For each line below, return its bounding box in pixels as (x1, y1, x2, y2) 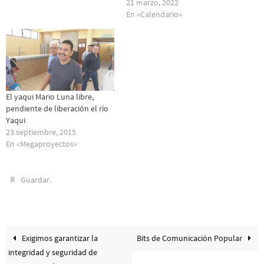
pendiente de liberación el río (6, 103, 108, 114)
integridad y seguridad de (8, 246, 98, 258)
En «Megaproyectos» (6, 138, 77, 149)
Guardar (21, 174, 50, 185)
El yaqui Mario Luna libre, (6, 91, 94, 102)
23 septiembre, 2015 (6, 126, 76, 137)
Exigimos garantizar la (20, 232, 98, 243)
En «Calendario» (126, 9, 182, 20)
